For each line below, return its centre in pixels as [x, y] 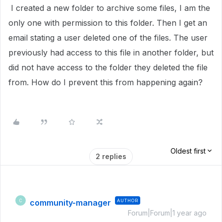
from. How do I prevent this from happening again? [107, 82]
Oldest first [188, 151]
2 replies [111, 156]
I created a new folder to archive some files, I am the [109, 8]
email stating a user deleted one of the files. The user [108, 38]
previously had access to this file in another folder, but [111, 53]
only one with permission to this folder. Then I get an [108, 23]
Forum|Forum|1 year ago [167, 213]
